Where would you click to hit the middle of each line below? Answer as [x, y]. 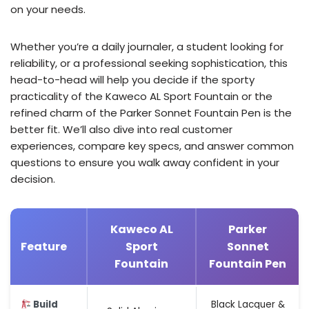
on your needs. [48, 9]
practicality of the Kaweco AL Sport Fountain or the [141, 96]
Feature [44, 247]
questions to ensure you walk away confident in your [145, 162]
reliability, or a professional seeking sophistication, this [149, 63]
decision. [33, 179]
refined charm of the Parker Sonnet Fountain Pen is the [151, 113]
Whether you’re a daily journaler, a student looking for [147, 47]
